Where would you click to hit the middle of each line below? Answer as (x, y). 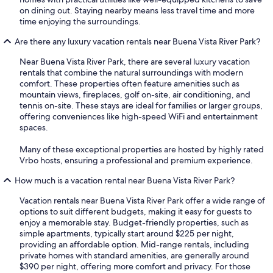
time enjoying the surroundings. (80, 21)
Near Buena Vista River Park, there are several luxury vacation (135, 61)
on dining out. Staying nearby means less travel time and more (137, 10)
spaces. (34, 127)
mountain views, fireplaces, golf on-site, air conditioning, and (135, 94)
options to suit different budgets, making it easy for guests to (136, 211)
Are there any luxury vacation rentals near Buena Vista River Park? (137, 41)
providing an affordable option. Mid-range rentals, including (134, 244)
